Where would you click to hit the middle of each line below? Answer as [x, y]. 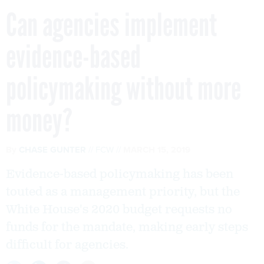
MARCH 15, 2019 [157, 149]
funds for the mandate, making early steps [127, 227]
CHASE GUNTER [52, 149]
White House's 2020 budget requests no [119, 209]
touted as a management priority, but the [123, 192]
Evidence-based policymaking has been [120, 174]
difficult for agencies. [67, 245]
